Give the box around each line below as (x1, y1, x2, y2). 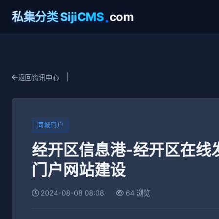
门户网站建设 (32, 160, 126, 179)
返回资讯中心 (18, 73, 59, 82)
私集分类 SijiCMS (12, 9, 104, 24)
